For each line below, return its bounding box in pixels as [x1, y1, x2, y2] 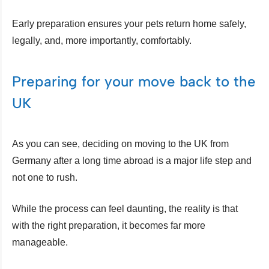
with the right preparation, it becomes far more [12, 220, 205, 231]
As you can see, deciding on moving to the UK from [12, 138, 229, 149]
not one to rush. [12, 172, 77, 183]
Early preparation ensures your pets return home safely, [12, 18, 246, 29]
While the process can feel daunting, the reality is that [12, 203, 238, 214]
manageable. [12, 237, 68, 247]
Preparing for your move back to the [12, 72, 256, 90]
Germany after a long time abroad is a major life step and [12, 155, 252, 166]
